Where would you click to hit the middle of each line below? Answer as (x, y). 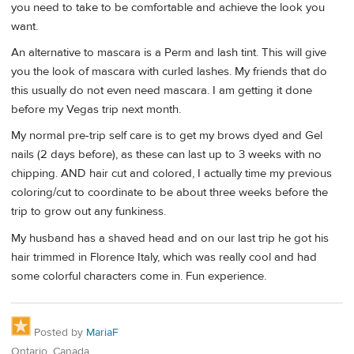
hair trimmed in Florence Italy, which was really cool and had (164, 257)
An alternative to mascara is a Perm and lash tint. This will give (169, 53)
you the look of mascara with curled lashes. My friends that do (169, 72)
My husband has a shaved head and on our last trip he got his (170, 238)
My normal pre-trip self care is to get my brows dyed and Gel (167, 136)
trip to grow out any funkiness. (88, 212)
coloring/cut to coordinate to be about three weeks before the (169, 193)
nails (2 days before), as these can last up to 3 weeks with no (166, 155)
